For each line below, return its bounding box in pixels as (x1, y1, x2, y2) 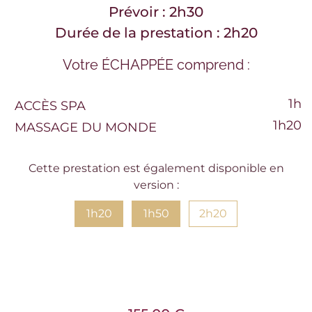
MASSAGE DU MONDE (15, 119, 157, 135)
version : (133, 178, 179, 192)
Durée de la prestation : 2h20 (54, 24, 258, 41)
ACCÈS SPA (15, 97, 86, 114)
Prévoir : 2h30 (109, 3, 203, 20)
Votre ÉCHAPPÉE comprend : (62, 56, 250, 73)
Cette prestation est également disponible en (28, 161, 284, 175)
